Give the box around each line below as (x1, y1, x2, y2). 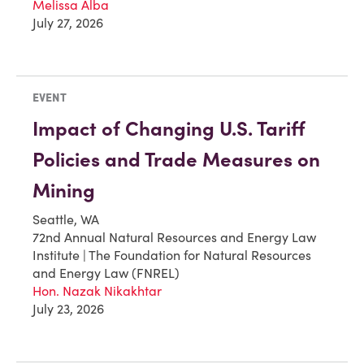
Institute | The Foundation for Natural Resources (32, 246, 311, 263)
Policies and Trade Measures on (32, 146, 320, 172)
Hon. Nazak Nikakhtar (32, 282, 162, 299)
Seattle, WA (32, 210, 99, 227)
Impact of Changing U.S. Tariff (32, 115, 305, 141)
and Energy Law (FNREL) (32, 264, 180, 281)
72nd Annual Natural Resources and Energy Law (32, 228, 316, 245)
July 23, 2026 (32, 300, 104, 317)
